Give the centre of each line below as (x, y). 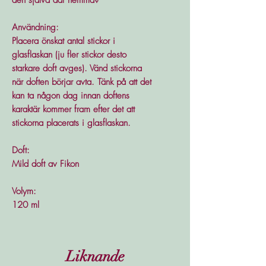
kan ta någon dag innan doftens (71, 95)
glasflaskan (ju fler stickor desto (69, 54)
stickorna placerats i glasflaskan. (71, 123)
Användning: (35, 27)
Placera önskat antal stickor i (64, 41)
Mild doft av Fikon (45, 164)
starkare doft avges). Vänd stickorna (77, 68)
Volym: (24, 191)
